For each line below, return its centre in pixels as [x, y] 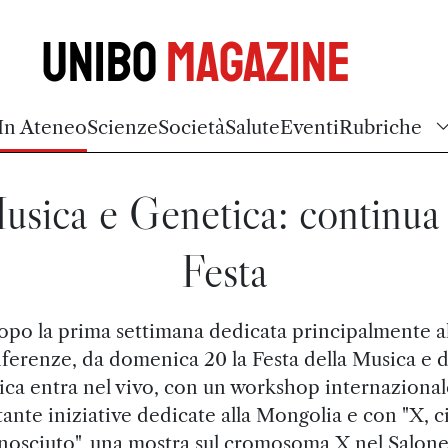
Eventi [309, 127]
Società [191, 127]
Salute [252, 127]
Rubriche [380, 127]
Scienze [122, 127]
